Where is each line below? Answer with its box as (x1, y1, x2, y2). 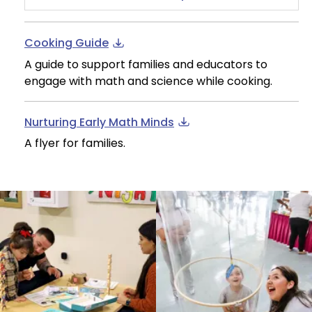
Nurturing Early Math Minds (24, 114, 174, 130)
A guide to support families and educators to (24, 56, 267, 72)
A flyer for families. (24, 135, 125, 152)
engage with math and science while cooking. (24, 72, 272, 89)
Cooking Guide (24, 35, 109, 52)
